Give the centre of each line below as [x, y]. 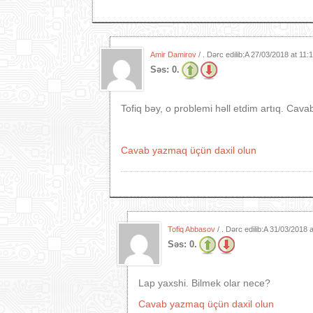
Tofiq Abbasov [191, 229]
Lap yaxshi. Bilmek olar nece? [204, 283]
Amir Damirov [173, 54]
